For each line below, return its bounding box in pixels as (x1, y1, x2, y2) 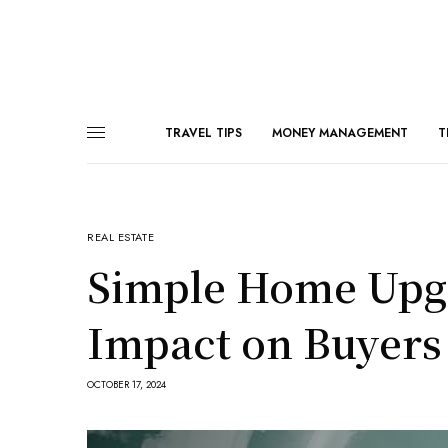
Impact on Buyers (87, 312, 442, 370)
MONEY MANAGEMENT (272, 123, 408, 142)
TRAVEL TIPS (165, 123, 242, 142)
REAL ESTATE (87, 228, 155, 245)
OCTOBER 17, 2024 (87, 376, 166, 392)
